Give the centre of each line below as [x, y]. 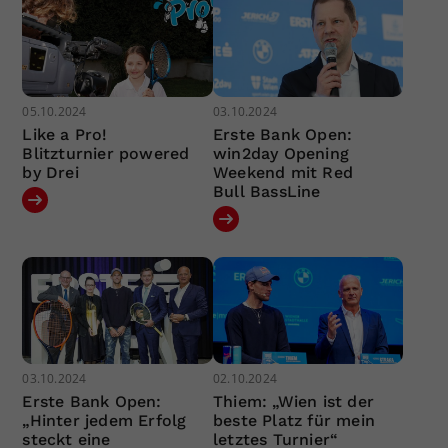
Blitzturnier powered [106, 153]
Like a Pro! [65, 134]
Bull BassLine [266, 191]
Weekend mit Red [282, 172]
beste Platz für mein [293, 421]
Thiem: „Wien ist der [293, 402]
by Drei [50, 172]
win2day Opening [280, 153]
